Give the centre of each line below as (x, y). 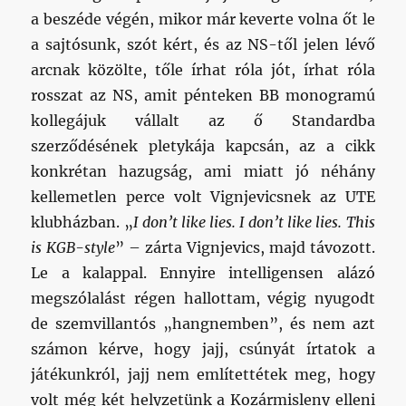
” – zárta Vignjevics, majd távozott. (245, 247)
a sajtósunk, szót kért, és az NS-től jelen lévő (203, 44)
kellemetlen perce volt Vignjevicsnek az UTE (203, 196)
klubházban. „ (82, 222)
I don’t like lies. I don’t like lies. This (254, 222)
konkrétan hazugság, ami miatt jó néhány (203, 171)
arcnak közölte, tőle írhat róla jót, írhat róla (203, 69)
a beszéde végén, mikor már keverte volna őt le (203, 19)
